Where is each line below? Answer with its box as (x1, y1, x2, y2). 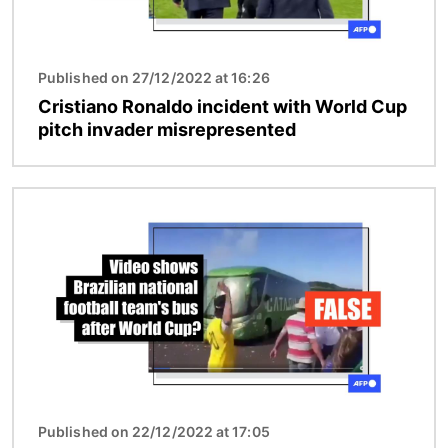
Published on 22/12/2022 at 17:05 (38, 423, 270, 441)
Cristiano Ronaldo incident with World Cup (38, 96, 407, 118)
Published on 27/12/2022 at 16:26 (38, 69, 270, 87)
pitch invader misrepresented (38, 119, 296, 141)
